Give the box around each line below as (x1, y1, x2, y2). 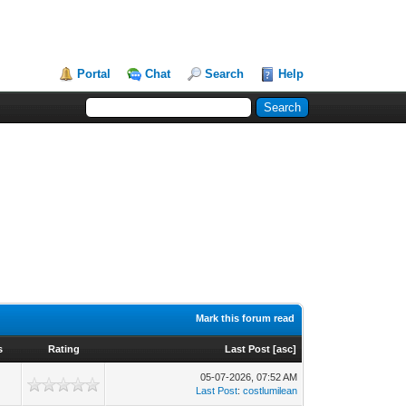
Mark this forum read (196, 313, 295, 324)
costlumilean (243, 385, 298, 396)
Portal (77, 67, 111, 81)
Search (205, 67, 245, 81)
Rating (47, 343, 80, 354)
